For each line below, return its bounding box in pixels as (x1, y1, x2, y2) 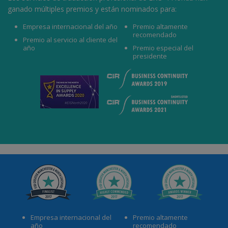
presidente (133, 51, 167, 61)
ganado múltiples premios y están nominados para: (8, 4, 177, 14)
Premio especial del (133, 43, 194, 52)
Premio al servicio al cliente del (23, 35, 118, 44)
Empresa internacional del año (23, 21, 118, 31)
